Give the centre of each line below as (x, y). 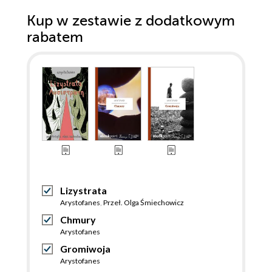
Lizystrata (83, 190)
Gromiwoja (85, 248)
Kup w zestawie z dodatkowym (131, 21)
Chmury (78, 219)
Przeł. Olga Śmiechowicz (144, 202)
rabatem (55, 37)
